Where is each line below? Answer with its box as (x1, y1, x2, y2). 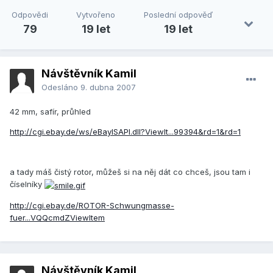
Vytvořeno (76, 10, 116, 20)
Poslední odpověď (143, 10, 213, 20)
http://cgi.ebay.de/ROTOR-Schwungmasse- (10, 200, 174, 210)
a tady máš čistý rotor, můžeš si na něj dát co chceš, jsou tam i (10, 167, 250, 177)
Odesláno (41, 82, 80, 93)
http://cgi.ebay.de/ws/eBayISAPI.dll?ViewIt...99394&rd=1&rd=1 (10, 127, 241, 137)
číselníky (10, 179, 44, 190)
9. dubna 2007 (80, 82, 136, 93)
